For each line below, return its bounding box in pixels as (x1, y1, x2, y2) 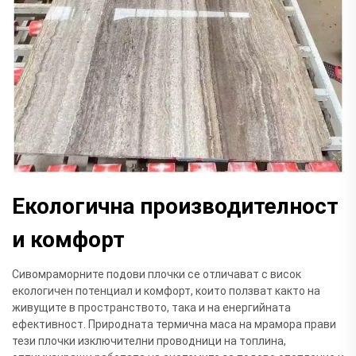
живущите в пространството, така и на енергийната (12, 300, 291, 314)
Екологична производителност (12, 192, 339, 219)
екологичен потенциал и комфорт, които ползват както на (12, 284, 320, 297)
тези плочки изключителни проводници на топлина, (12, 334, 286, 347)
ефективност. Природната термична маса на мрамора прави (12, 317, 336, 331)
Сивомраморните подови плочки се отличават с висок (12, 267, 301, 281)
